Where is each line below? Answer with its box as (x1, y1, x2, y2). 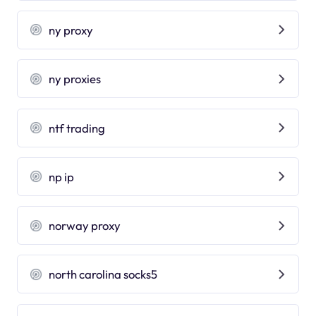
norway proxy (49, 218, 121, 233)
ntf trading (49, 120, 106, 135)
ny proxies (49, 71, 102, 87)
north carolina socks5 (49, 267, 158, 282)
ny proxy (49, 22, 94, 37)
